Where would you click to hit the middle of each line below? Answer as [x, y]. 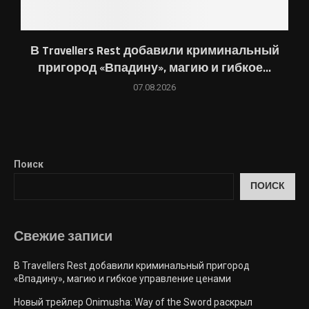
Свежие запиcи [63, 236]
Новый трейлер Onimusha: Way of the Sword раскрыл [133, 302]
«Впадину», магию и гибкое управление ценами [122, 278]
